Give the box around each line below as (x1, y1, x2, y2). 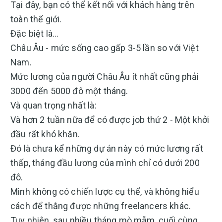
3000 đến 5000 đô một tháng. (10, 86, 128, 96)
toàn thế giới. (10, 14, 62, 24)
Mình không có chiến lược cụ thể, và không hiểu (10, 186, 199, 197)
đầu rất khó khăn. (10, 129, 82, 139)
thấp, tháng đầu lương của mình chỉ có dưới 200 (10, 158, 200, 168)
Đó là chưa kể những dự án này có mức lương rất (10, 143, 203, 154)
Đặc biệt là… (10, 28, 59, 39)
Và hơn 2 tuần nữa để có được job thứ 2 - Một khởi (10, 114, 210, 125)
